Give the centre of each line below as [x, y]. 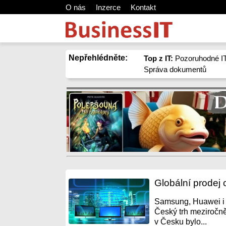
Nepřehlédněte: [98, 58]
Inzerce [108, 7]
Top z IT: [159, 58]
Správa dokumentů [175, 69]
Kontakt [143, 7]
